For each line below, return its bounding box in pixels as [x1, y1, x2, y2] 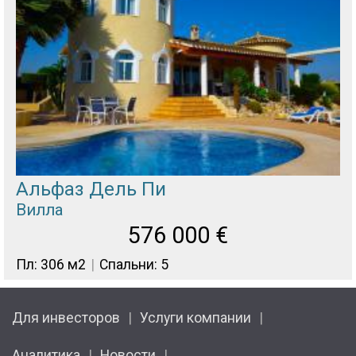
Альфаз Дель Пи [16, 177, 166, 200]
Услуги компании [140, 309, 251, 326]
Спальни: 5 [99, 256, 168, 273]
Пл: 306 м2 [16, 256, 86, 273]
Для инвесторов [12, 309, 120, 326]
